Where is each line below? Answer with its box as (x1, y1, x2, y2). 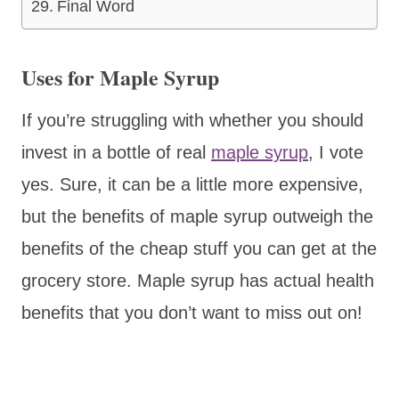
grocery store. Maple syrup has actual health (21, 270, 374, 290)
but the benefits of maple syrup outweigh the (21, 206, 373, 226)
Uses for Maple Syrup (21, 61, 219, 93)
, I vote (308, 142, 363, 162)
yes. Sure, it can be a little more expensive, (21, 174, 363, 194)
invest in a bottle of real (21, 142, 211, 162)
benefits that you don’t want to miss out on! (21, 302, 362, 322)
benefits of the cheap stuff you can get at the (21, 238, 377, 258)
